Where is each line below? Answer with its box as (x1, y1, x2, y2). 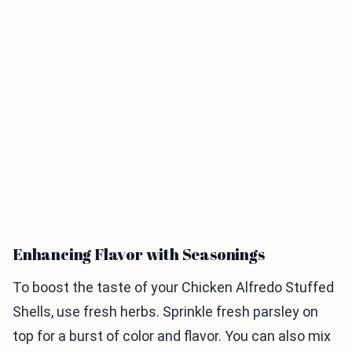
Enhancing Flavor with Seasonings (13, 244, 265, 265)
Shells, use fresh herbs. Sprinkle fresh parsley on (13, 303, 318, 320)
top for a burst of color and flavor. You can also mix (13, 328, 331, 344)
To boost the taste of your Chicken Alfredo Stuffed (13, 279, 334, 295)
